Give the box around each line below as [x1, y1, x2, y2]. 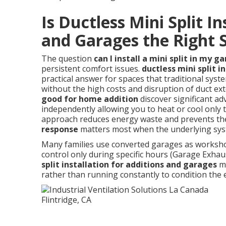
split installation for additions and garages [41, 159, 217, 170]
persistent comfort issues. [41, 63, 142, 74]
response [41, 124, 78, 135]
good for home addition [41, 93, 138, 104]
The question [41, 53, 94, 64]
